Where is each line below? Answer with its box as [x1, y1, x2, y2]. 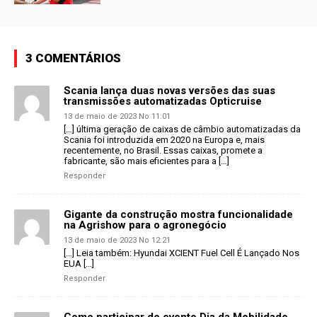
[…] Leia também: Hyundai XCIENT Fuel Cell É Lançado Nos [64, 247, 299, 258]
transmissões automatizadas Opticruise [64, 94, 262, 108]
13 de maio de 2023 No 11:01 [64, 111, 171, 121]
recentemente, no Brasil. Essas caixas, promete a [64, 144, 263, 156]
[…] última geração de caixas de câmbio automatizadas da [64, 123, 301, 134]
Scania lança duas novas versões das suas [64, 83, 275, 97]
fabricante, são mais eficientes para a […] [64, 155, 229, 166]
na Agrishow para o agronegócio [64, 218, 226, 231]
